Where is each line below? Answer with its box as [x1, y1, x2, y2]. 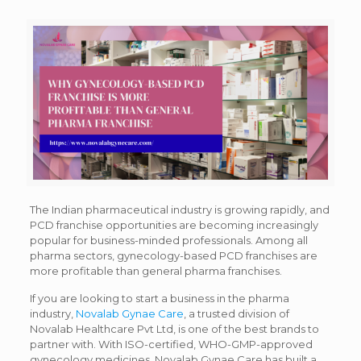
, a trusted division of [183, 307, 289, 321]
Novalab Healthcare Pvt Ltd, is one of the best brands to [29, 322, 319, 336]
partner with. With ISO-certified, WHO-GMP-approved [29, 338, 313, 351]
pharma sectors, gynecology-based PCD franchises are [29, 249, 317, 263]
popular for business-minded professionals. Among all [29, 234, 308, 247]
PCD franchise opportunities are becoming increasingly [29, 218, 318, 232]
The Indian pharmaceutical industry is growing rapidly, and [29, 203, 330, 217]
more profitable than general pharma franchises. [29, 264, 282, 278]
